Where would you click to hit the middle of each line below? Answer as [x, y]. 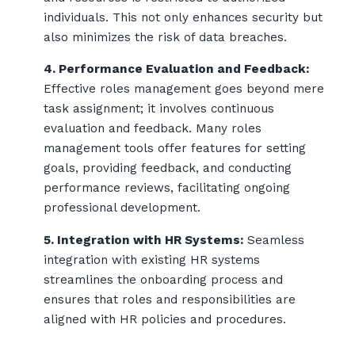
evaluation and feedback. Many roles [153, 129]
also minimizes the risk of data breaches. [165, 38]
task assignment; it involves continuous [159, 109]
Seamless [274, 240]
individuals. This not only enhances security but [183, 18]
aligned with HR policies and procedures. [165, 319]
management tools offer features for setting [175, 149]
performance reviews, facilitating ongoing [167, 188]
